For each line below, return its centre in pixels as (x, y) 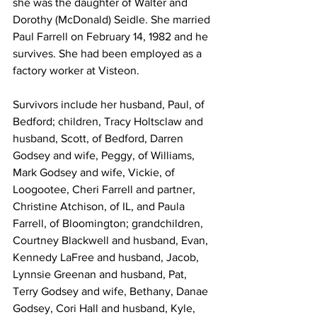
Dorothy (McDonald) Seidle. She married (113, 20)
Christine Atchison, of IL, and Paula (100, 207)
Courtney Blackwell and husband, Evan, (112, 241)
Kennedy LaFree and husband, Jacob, (107, 258)
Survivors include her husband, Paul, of (110, 105)
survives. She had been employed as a (109, 54)
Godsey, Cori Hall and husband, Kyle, (105, 309)
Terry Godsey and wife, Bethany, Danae (112, 292)
